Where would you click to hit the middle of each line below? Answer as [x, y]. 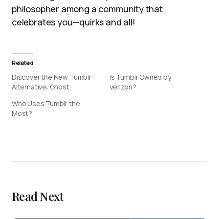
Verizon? [123, 87]
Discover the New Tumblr [52, 77]
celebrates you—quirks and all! [74, 22]
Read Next [38, 196]
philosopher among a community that [87, 9]
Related [23, 63]
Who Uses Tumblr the [46, 103]
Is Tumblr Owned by [140, 77]
